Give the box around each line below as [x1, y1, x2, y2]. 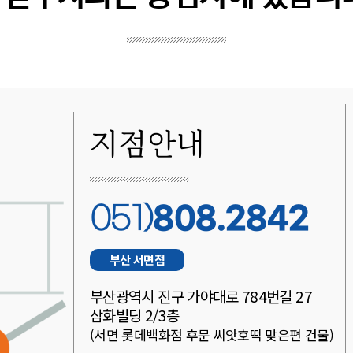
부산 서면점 [109, 251, 165, 268]
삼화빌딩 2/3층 [90, 304, 180, 325]
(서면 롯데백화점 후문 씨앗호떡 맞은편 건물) [90, 325, 333, 344]
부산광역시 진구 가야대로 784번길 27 [90, 285, 312, 307]
